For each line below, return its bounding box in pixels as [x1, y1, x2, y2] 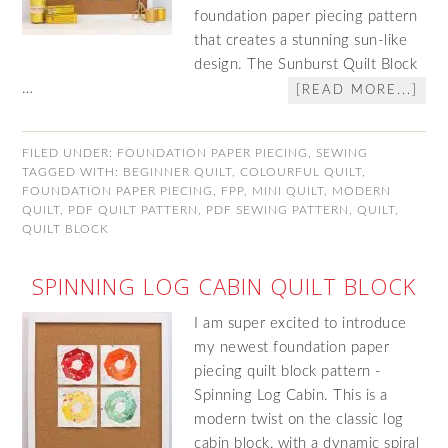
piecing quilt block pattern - [194, 364, 382, 379]
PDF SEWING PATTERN [206, 204, 350, 216]
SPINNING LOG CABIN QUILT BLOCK [32, 271, 416, 301]
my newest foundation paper [194, 340, 390, 355]
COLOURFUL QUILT [240, 166, 363, 178]
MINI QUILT [252, 185, 325, 197]
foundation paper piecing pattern [194, 9, 418, 24]
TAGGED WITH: [22, 166, 124, 178]
